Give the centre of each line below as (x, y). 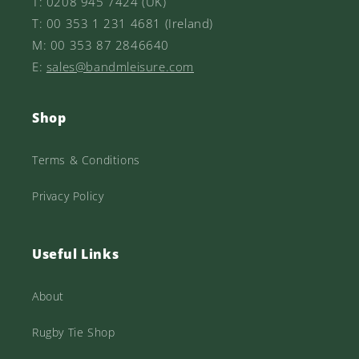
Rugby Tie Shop (74, 333)
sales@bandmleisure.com (120, 67)
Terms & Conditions (86, 160)
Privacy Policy (68, 196)
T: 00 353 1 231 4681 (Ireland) (123, 24)
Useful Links (76, 254)
